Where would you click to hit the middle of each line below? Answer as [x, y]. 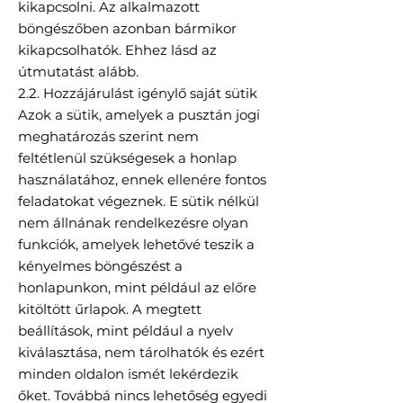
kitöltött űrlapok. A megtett [110, 309]
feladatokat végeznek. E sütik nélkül [139, 201]
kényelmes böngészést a [100, 266]
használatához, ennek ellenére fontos [142, 180]
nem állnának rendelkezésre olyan [133, 223]
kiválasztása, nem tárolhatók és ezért [141, 353]
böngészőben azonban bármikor [127, 29]
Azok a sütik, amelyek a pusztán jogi [139, 115]
